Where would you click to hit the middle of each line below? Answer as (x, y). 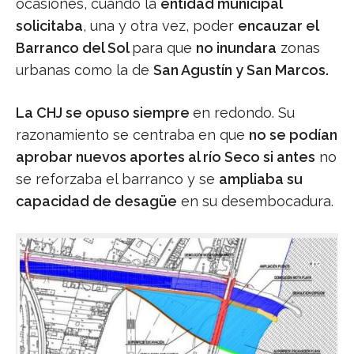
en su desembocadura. (255, 201)
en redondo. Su (244, 112)
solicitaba (49, 25)
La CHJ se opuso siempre (104, 112)
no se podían (293, 134)
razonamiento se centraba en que (132, 134)
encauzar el (278, 25)
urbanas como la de (85, 70)
